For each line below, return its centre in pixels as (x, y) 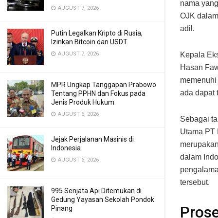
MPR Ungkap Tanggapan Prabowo (104, 85)
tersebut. (195, 182)
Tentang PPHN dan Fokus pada (98, 93)
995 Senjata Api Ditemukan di (96, 191)
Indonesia (66, 148)
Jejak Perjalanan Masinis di (92, 139)
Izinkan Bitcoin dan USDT (89, 42)
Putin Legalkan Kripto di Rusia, (97, 33)
